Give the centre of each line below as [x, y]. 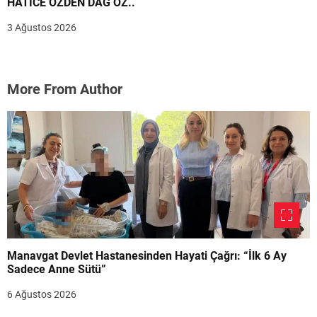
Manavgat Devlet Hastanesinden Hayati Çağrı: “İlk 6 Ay [147, 256]
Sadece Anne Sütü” [57, 270]
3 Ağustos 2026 [42, 28]
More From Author [65, 90]
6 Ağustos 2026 [42, 295]
